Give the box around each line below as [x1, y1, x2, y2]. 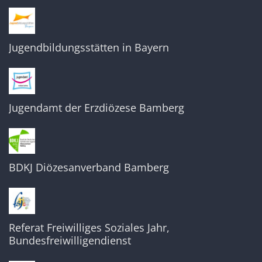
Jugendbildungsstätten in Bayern [9, 40, 169, 54]
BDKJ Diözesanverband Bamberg [9, 160, 169, 175]
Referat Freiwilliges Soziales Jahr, [9, 220, 170, 235]
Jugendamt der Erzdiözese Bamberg [9, 100, 184, 115]
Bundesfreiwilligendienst [9, 233, 131, 247]
